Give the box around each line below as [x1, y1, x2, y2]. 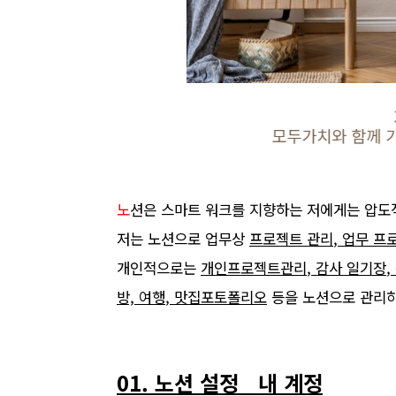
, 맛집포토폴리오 [165, 286, 267, 308]
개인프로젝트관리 [201, 257, 307, 278]
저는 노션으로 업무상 [117, 228, 245, 249]
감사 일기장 [316, 257, 386, 278]
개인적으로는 [117, 257, 196, 278]
